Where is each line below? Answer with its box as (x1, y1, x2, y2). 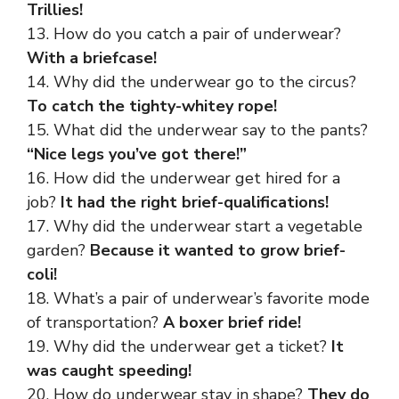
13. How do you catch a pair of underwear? (27, 23, 341, 45)
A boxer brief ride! (163, 312, 301, 333)
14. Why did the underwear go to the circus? (27, 71, 356, 93)
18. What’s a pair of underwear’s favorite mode (27, 288, 370, 309)
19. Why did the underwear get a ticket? (27, 336, 331, 357)
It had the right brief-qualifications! (61, 191, 329, 213)
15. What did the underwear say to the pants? (27, 119, 368, 141)
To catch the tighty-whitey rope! (27, 95, 277, 117)
